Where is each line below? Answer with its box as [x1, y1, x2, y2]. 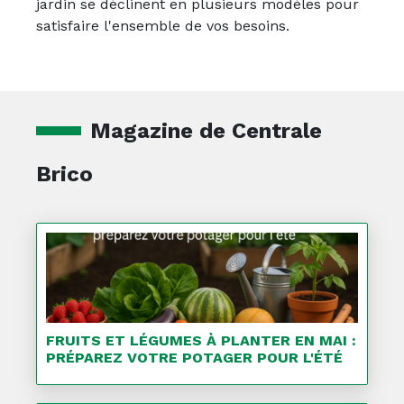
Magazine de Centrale [90, 118, 322, 143]
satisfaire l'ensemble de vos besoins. [36, 17, 289, 34]
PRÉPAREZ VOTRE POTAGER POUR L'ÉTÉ [46, 349, 343, 366]
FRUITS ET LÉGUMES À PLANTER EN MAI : [46, 332, 356, 349]
